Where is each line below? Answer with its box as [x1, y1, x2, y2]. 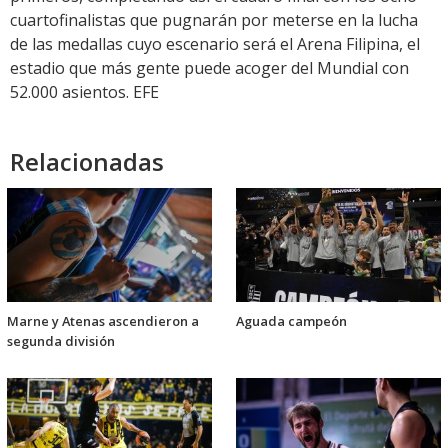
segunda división [7, 332, 115, 351]
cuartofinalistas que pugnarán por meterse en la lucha [10, 9, 418, 32]
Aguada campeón [236, 312, 347, 331]
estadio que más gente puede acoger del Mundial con [10, 57, 409, 80]
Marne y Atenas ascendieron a [7, 312, 199, 331]
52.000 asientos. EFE [10, 81, 159, 104]
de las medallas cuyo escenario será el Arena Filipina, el [10, 33, 420, 56]
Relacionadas [10, 145, 164, 179]
